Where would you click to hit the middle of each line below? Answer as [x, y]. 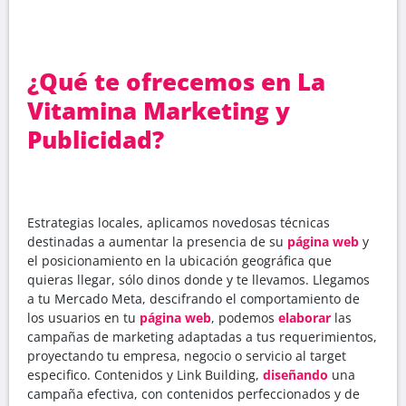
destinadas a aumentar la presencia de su [157, 241]
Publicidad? [96, 139]
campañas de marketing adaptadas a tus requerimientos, [202, 336]
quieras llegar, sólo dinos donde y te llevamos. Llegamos [198, 279]
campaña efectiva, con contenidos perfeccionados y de [193, 393]
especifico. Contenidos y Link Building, [145, 374]
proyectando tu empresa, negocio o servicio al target [187, 355]
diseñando [295, 374]
